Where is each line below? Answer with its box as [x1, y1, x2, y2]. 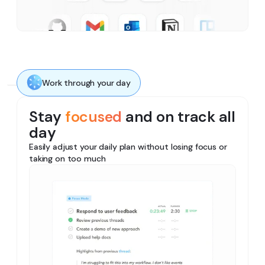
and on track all [122, 106, 235, 127]
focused [64, 106, 122, 127]
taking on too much [29, 153, 106, 164]
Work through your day [42, 77, 131, 89]
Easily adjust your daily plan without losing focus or [29, 141, 227, 152]
